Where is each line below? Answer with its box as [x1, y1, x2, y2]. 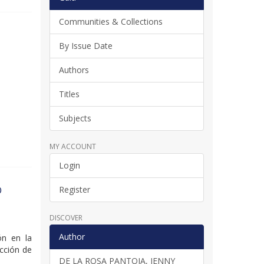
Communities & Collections [58, 15, 163, 27]
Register [58, 183, 90, 195]
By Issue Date [58, 39, 113, 51]
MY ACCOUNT [49, 141, 96, 151]
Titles [58, 88, 80, 100]
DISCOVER [49, 212, 82, 223]
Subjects [58, 112, 91, 124]
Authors [58, 64, 89, 75]
